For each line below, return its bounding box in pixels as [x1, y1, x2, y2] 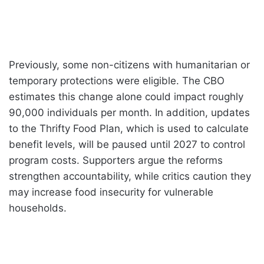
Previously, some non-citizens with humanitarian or [9, 58, 250, 71]
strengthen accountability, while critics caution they [9, 170, 251, 182]
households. [9, 202, 67, 214]
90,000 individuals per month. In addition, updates [9, 106, 250, 118]
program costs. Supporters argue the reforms [9, 154, 223, 166]
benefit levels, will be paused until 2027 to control [9, 138, 245, 150]
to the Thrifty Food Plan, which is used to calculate [9, 122, 249, 134]
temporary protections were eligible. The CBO [9, 74, 225, 87]
